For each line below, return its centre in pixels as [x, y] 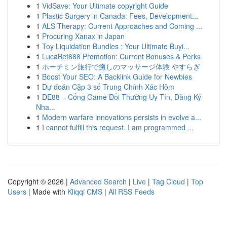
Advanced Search [98, 181]
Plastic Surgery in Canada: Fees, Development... [120, 16]
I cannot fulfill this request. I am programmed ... [118, 127]
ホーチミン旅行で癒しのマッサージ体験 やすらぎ [121, 66]
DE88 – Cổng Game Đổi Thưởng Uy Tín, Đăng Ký [122, 97]
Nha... [46, 107]
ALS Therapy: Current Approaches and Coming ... [122, 26]
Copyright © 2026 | [39, 181]
